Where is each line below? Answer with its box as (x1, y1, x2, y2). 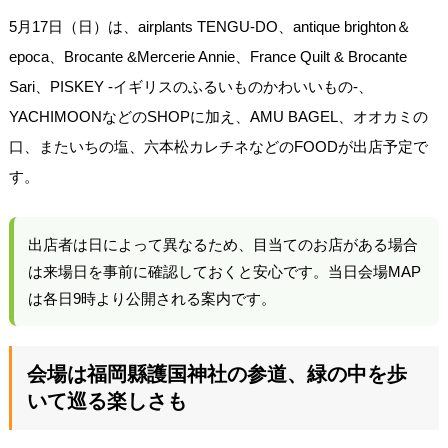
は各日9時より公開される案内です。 (27, 289, 276, 307)
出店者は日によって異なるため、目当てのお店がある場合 (27, 235, 418, 253)
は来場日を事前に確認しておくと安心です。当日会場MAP (27, 262, 421, 280)
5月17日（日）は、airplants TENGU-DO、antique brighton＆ (8, 17, 411, 35)
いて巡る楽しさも (26, 389, 187, 412)
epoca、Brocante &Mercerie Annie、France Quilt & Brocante (8, 47, 407, 65)
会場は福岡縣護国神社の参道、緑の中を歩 (26, 362, 407, 385)
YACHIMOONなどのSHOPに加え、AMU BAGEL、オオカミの (8, 107, 428, 125)
